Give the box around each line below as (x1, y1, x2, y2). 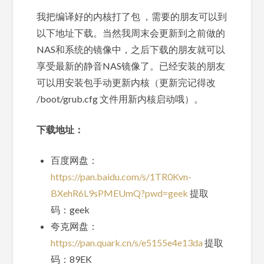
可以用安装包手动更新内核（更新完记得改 (37, 76, 216, 88)
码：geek (51, 203, 90, 215)
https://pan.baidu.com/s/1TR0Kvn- (51, 170, 192, 182)
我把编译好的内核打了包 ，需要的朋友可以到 (37, 10, 227, 22)
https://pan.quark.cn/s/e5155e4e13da (51, 236, 203, 248)
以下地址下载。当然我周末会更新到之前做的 (37, 27, 226, 38)
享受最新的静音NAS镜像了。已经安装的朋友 (37, 60, 226, 71)
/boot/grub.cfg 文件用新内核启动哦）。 (37, 93, 204, 104)
